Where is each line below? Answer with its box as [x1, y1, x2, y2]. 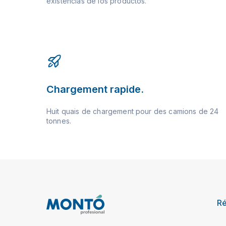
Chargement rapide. [46, 83, 144, 95]
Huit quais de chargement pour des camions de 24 [46, 106, 219, 116]
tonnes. [46, 116, 72, 125]
